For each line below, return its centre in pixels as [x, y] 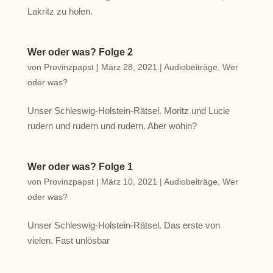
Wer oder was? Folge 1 [80, 167]
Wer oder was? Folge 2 [80, 52]
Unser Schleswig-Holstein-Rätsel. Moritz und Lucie [128, 111]
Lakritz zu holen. [60, 11]
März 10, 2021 [129, 182]
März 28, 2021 [129, 67]
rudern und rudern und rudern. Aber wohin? [112, 126]
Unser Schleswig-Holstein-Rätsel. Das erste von [123, 225]
